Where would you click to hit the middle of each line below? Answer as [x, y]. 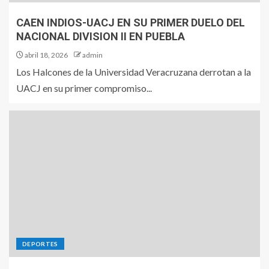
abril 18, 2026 [46, 55]
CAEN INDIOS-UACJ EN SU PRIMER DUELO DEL [131, 22]
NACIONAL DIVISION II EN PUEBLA [101, 36]
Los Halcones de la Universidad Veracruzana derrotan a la [134, 71]
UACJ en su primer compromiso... [84, 88]
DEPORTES [40, 243]
